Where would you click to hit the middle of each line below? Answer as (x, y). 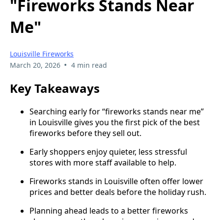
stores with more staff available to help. (103, 162)
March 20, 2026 (35, 65)
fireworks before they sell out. (85, 133)
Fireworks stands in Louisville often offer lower (116, 181)
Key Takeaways (55, 88)
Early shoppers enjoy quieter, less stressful (108, 151)
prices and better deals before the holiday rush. (118, 192)
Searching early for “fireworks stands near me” (117, 111)
